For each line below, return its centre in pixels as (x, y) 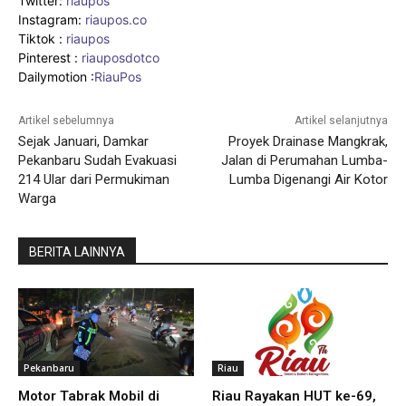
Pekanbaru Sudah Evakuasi (97, 160)
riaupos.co (116, 19)
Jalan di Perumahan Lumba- (304, 160)
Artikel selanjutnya (341, 120)
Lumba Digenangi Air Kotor (308, 179)
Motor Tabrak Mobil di (89, 396)
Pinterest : (48, 57)
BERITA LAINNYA (77, 251)
